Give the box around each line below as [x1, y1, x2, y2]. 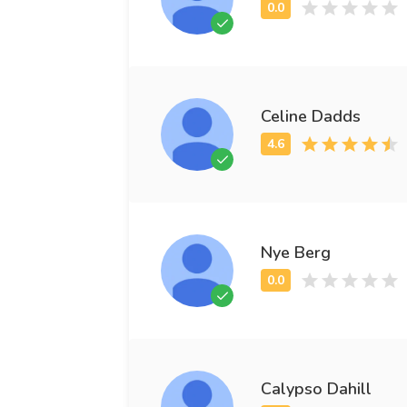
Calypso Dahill [261, 377, 372, 400]
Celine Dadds [261, 104, 361, 127]
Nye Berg [261, 241, 331, 263]
